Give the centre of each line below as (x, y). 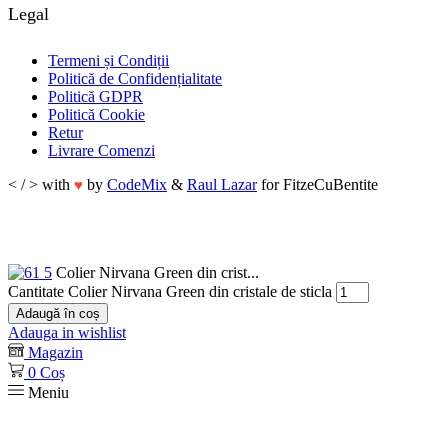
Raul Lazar (222, 184)
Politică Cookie (96, 114)
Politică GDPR (95, 96)
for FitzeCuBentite (317, 184)
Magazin (55, 353)
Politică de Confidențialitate (135, 78)
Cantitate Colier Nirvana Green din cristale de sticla (170, 292)
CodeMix (137, 184)
